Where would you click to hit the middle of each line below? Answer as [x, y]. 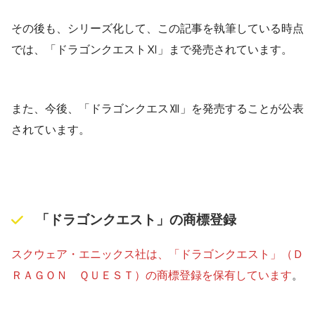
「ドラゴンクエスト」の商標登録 [136, 219]
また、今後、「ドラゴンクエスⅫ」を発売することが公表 [157, 108]
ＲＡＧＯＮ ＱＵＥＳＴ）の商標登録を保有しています [152, 276]
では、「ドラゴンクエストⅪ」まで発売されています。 [152, 49]
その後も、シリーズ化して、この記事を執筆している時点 [157, 28]
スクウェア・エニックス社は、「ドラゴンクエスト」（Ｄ [157, 255]
